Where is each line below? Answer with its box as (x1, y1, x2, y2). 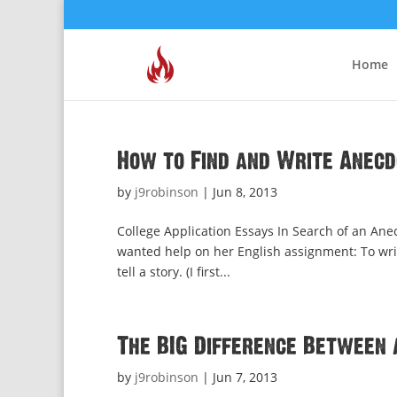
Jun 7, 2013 (213, 369, 277, 385)
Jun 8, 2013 (213, 183, 277, 200)
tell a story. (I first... (117, 263, 230, 280)
